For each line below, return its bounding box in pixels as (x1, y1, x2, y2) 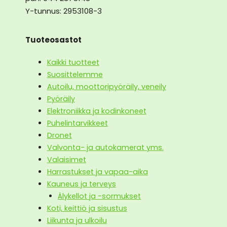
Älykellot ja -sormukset (58, 191, 141, 201)
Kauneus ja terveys (47, 179, 116, 189)
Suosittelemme (47, 69, 103, 80)
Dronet (47, 130, 72, 140)
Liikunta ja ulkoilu (47, 215, 107, 225)
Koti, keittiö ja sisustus (47, 203, 127, 213)
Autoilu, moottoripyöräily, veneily (47, 82, 166, 92)
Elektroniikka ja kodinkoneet (47, 106, 146, 116)
